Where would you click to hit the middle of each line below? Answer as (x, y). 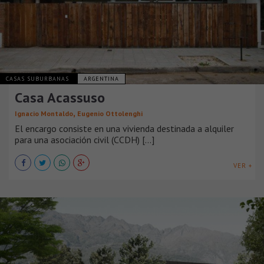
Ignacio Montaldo (44, 113)
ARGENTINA (101, 78)
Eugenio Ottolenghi (110, 113)
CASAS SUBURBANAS (39, 78)
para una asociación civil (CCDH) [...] (85, 139)
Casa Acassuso (60, 97)
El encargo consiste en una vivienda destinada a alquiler (124, 128)
